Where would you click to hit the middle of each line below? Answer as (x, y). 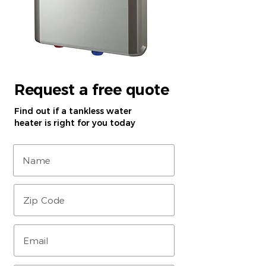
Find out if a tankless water (73, 111)
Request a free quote (91, 90)
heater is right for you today (75, 123)
